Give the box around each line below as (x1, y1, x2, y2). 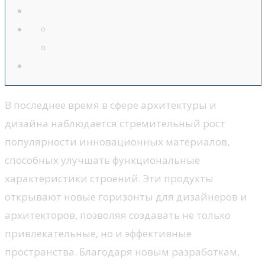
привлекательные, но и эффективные (5, 227, 192, 241)
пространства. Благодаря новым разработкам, (5, 245, 240, 259)
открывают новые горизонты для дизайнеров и (5, 190, 247, 204)
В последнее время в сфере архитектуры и (5, 98, 216, 112)
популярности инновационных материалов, (5, 135, 230, 149)
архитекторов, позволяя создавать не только (5, 208, 231, 222)
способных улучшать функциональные (5, 153, 200, 167)
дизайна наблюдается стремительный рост (5, 117, 225, 131)
